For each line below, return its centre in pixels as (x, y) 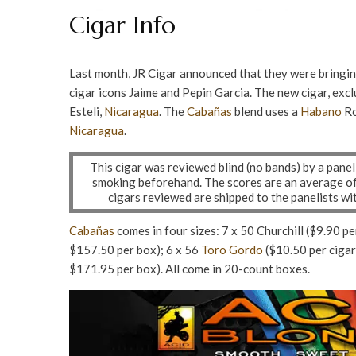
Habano (321, 111)
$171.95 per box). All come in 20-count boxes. (190, 269)
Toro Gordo (232, 250)
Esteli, (87, 111)
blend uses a (266, 111)
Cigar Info (122, 25)
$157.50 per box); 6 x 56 (135, 250)
